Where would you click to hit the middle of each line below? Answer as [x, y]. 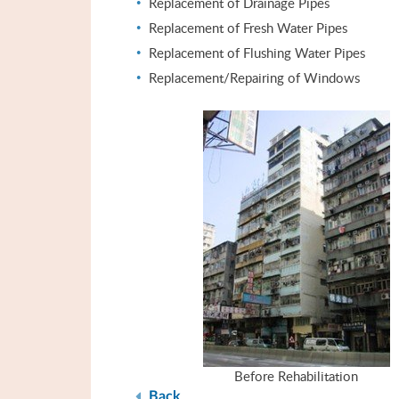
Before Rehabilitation [296, 376]
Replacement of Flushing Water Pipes [257, 53]
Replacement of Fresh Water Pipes [248, 28]
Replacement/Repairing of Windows [254, 77]
